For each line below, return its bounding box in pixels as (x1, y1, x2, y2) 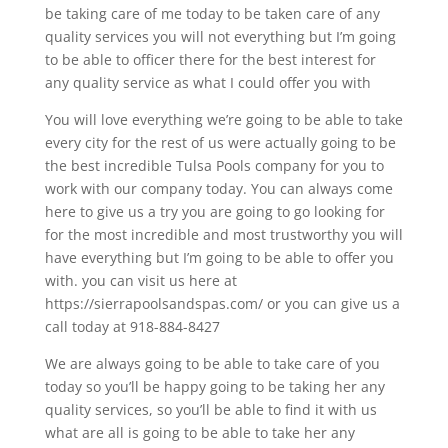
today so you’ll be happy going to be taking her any (44, 377, 385, 397)
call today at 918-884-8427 (44, 317, 220, 337)
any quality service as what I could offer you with (44, 73, 371, 93)
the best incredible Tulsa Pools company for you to (44, 156, 384, 176)
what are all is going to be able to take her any (44, 423, 355, 443)
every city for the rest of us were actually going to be (44, 133, 396, 153)
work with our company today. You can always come (44, 179, 393, 199)
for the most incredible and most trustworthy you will (44, 225, 403, 245)
